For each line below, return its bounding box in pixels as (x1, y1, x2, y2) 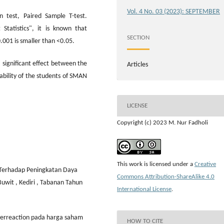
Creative (194, 161, 216, 168)
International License (117, 186, 171, 193)
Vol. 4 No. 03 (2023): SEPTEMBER (127, 8, 220, 16)
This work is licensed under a (117, 161, 194, 168)
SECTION (127, 34, 149, 41)
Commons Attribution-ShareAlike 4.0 (117, 173, 214, 180)
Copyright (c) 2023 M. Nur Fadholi (117, 119, 208, 126)
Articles (127, 61, 148, 69)
